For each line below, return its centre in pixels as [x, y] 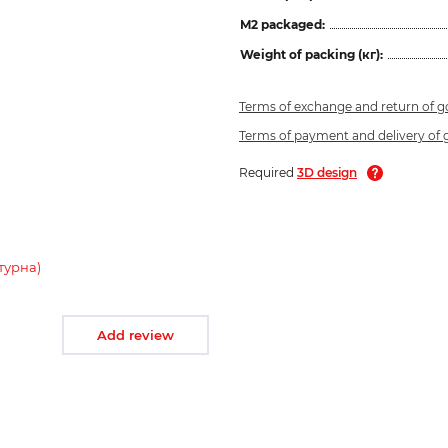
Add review [135, 334]
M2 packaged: [282, 24]
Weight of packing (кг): [311, 54]
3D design [327, 172]
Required [268, 172]
